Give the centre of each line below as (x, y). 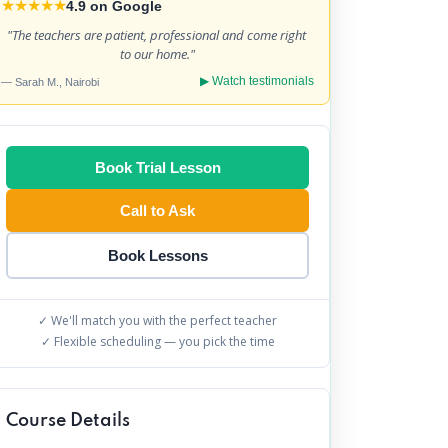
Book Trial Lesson (157, 168)
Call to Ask (158, 211)
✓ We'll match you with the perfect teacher (158, 321)
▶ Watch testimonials (256, 81)
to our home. (155, 54)
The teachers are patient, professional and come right (158, 35)
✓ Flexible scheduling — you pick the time (157, 342)
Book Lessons (157, 256)
